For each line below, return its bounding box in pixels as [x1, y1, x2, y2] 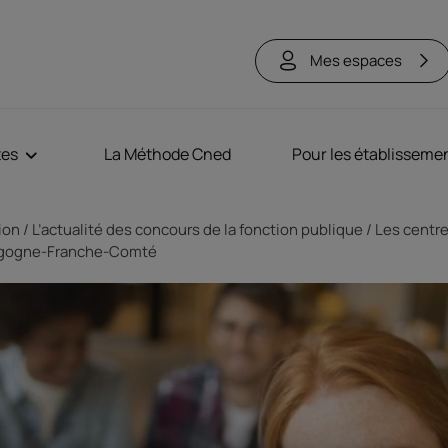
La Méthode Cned [104, 143, 231, 165]
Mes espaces [310, 49, 402, 71]
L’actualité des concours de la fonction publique [32, 219, 363, 240]
